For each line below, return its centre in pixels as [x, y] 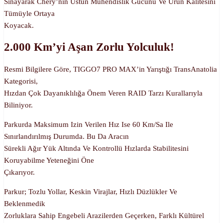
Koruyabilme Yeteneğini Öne [49, 160]
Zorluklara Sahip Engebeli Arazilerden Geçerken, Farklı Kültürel [104, 215]
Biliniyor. [18, 105]
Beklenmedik [25, 203]
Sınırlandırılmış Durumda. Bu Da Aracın [66, 136]
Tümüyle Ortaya [29, 13]
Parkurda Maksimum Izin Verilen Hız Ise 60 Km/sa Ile [89, 124]
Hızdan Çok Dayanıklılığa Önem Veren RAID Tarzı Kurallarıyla [103, 93]
